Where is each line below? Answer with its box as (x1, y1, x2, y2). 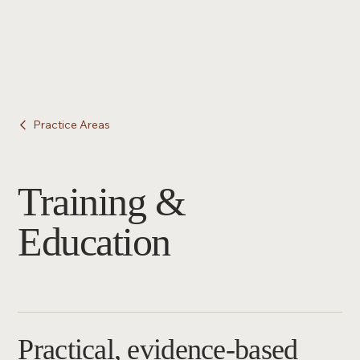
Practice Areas (33, 117, 111, 132)
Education (18, 219, 170, 264)
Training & (18, 178, 186, 224)
